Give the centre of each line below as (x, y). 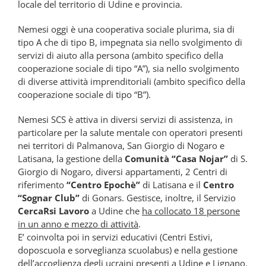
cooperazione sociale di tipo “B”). (84, 95)
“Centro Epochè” (103, 185)
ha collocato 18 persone (191, 211)
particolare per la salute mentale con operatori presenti (130, 133)
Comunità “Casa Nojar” (176, 159)
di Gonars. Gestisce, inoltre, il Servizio (158, 198)
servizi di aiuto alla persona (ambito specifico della (121, 56)
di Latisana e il (172, 185)
